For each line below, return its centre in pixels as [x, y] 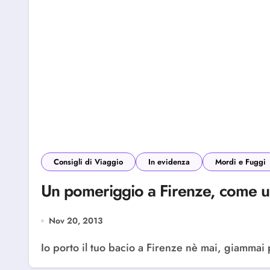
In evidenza [169, 162]
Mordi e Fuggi [240, 162]
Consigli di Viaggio [88, 162]
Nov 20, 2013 [76, 221]
